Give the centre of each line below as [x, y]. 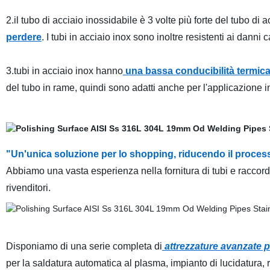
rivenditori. [30, 188]
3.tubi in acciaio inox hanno [64, 71]
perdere [24, 37]
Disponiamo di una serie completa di [84, 246]
